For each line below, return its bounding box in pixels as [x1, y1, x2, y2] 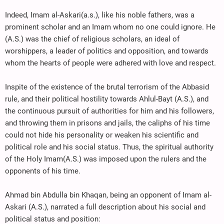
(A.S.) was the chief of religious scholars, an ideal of [5, 34, 179, 43]
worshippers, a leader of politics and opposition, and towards [5, 46, 208, 55]
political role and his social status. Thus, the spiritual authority [5, 142, 213, 151]
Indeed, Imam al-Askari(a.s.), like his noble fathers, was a [5, 10, 194, 19]
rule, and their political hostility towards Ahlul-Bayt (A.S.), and [5, 94, 208, 103]
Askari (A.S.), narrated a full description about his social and [5, 202, 205, 211]
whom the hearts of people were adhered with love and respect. [5, 58, 216, 67]
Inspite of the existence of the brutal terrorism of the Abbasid [5, 82, 209, 91]
